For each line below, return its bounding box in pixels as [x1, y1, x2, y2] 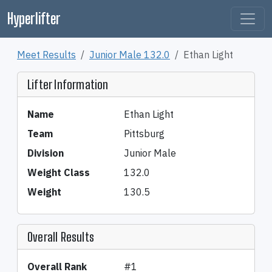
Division [27, 147, 64, 159]
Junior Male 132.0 [89, 49, 170, 61]
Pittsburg [124, 127, 165, 140]
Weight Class [27, 166, 90, 178]
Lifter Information [27, 77, 109, 92]
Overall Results [27, 229, 94, 244]
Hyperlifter [7, 10, 61, 27]
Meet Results [17, 49, 76, 61]
